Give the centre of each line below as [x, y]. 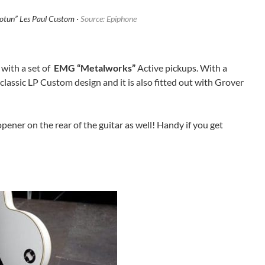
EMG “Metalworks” [95, 68]
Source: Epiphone [108, 19]
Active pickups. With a [181, 68]
